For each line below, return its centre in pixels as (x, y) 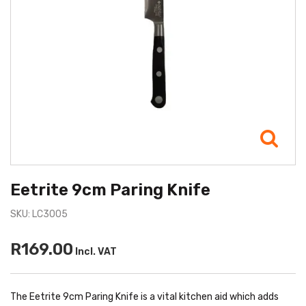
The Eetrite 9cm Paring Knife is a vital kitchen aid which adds (144, 297)
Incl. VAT (95, 252)
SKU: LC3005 (39, 214)
